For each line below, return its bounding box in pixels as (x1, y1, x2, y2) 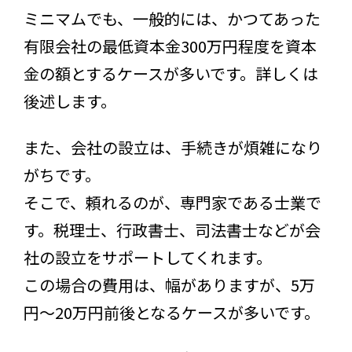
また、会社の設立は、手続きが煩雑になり (24, 136, 322, 159)
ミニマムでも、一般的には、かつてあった (24, 7, 321, 31)
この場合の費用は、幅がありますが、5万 (24, 273, 315, 297)
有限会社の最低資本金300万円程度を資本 (24, 35, 317, 58)
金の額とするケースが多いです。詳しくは (24, 62, 318, 86)
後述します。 (24, 90, 116, 113)
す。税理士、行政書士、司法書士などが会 (24, 218, 321, 242)
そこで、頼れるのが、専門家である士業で (24, 191, 321, 214)
